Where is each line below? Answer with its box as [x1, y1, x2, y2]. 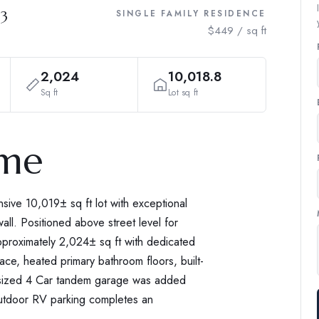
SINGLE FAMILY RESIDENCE [115, 7, 266, 19]
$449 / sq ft [207, 22, 266, 38]
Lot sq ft [168, 85, 199, 99]
